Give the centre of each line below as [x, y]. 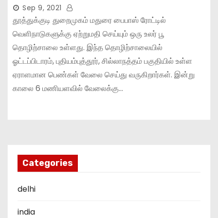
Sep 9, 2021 [42, 8]
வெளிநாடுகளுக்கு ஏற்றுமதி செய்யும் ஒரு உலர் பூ [90, 34]
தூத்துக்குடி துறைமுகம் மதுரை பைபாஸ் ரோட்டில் [89, 20]
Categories [48, 163]
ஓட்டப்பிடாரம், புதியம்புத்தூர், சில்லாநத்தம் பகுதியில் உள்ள [102, 61]
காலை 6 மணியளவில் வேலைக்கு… [68, 88]
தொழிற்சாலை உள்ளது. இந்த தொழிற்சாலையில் [88, 47]
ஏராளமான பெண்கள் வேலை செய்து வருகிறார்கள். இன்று [104, 74]
